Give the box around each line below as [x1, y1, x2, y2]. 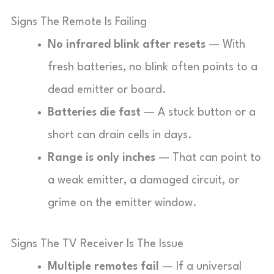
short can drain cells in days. [48, 130, 192, 141]
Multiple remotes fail [48, 261, 159, 272]
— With [206, 39, 245, 50]
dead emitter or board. [48, 84, 166, 95]
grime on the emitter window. [48, 198, 197, 209]
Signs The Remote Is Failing [11, 17, 147, 28]
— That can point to [155, 152, 261, 163]
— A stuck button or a [141, 107, 256, 118]
